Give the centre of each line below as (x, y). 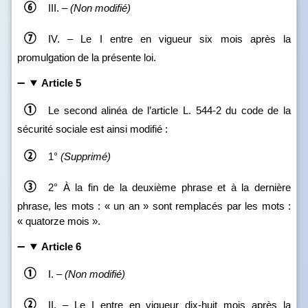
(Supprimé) (86, 156)
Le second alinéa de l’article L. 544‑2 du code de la (169, 110)
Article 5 (61, 83)
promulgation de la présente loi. (87, 57)
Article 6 (61, 246)
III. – (59, 8)
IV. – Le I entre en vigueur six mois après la (169, 38)
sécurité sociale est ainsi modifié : (92, 129)
